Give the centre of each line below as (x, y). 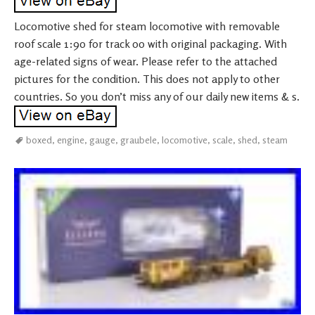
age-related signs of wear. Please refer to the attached (146, 61)
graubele (139, 139)
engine (71, 139)
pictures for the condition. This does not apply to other (147, 78)
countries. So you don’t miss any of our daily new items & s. (157, 96)
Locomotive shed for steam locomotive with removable (147, 26)
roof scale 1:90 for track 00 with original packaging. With (150, 43)
